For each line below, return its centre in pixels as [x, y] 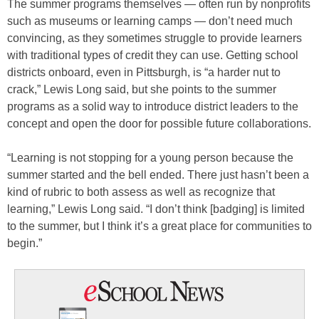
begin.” [25, 244]
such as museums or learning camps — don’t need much [150, 21]
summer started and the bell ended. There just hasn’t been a [158, 175]
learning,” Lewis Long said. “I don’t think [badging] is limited [156, 209]
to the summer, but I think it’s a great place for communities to [159, 226]
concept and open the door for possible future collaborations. [159, 124]
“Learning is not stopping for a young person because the [150, 158]
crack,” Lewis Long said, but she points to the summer [142, 90]
